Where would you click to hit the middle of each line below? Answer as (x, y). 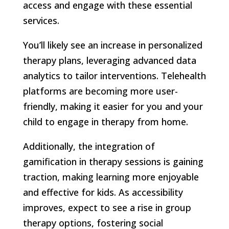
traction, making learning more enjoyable (111, 177)
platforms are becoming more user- (100, 91)
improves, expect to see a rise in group (107, 207)
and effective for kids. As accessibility (103, 192)
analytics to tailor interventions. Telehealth (114, 75)
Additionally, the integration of (89, 146)
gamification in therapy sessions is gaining (113, 161)
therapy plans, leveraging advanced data (109, 60)
